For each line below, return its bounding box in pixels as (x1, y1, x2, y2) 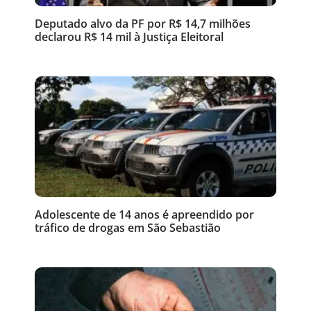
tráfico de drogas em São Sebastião (35, 220, 221, 235)
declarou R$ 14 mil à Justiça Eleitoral (35, 29, 224, 44)
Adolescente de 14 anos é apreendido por (35, 207, 254, 222)
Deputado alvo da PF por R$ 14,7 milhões (35, 16, 251, 31)
